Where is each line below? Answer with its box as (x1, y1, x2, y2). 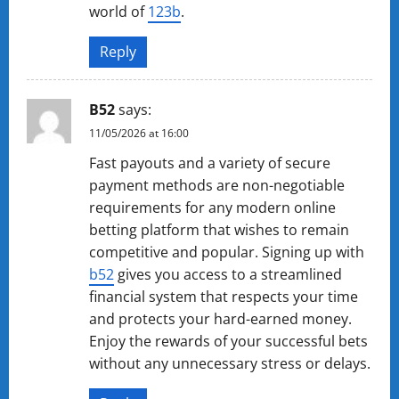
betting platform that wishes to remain (89, 220, 349, 240)
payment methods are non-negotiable (89, 175, 345, 195)
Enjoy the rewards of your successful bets (89, 331, 368, 351)
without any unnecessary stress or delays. (89, 354, 370, 373)
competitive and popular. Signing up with (89, 242, 364, 262)
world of (89, 2, 148, 21)
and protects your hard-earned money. (89, 309, 352, 329)
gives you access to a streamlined (114, 265, 342, 284)
